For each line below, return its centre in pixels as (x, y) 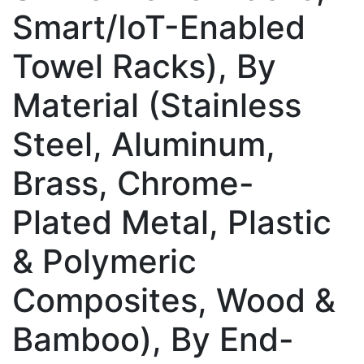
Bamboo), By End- (153, 339)
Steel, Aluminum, (144, 144)
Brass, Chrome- (133, 183)
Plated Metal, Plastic (172, 222)
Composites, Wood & (174, 300)
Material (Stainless (157, 105)
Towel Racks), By (144, 66)
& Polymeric (104, 261)
